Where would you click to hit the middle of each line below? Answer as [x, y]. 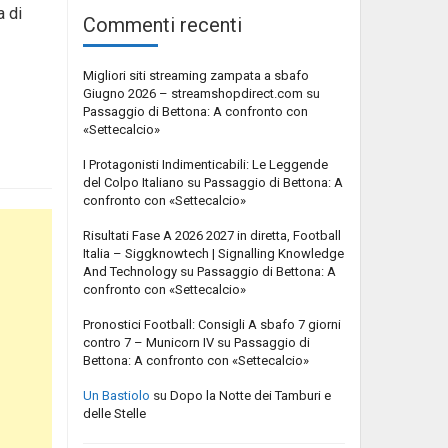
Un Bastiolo [116, 395]
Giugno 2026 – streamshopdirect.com [193, 93]
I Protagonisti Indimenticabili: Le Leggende [205, 164]
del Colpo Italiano [133, 182]
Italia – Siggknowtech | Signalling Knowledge [213, 253]
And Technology [130, 271]
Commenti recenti [162, 24]
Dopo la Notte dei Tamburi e [250, 395]
